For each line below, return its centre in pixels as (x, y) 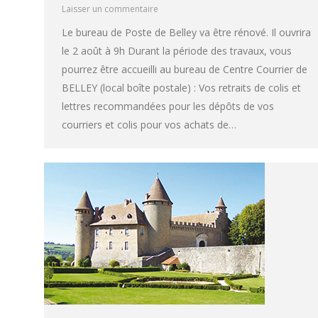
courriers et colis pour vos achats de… (149, 125)
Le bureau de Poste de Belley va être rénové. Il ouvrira (186, 33)
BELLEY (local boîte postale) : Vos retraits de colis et (181, 88)
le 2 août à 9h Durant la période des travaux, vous (177, 51)
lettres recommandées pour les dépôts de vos (168, 106)
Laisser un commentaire (110, 9)
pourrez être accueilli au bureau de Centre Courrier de (185, 70)
